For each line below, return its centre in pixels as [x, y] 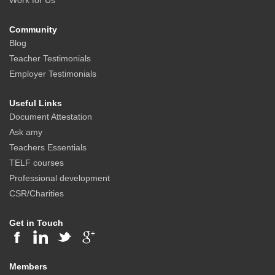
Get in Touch [36, 223]
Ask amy [26, 132]
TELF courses [37, 163]
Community [33, 30]
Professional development [60, 178]
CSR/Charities [37, 194]
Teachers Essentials [48, 148]
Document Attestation [51, 117]
